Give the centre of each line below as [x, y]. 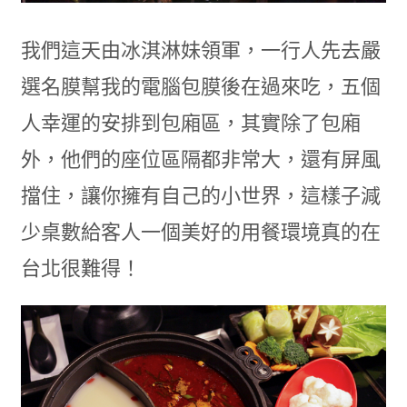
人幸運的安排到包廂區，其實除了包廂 [190, 124]
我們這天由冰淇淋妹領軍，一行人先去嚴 [200, 51]
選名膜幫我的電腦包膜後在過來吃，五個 [200, 87]
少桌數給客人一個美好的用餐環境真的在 [200, 233]
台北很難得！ [80, 269]
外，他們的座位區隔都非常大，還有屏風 [200, 160]
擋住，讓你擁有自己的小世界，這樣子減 [200, 196]
